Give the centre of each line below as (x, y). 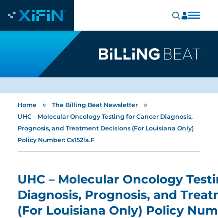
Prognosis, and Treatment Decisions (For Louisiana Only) (106, 128)
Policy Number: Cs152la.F (56, 140)
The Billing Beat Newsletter (95, 105)
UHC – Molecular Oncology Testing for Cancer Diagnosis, (105, 117)
